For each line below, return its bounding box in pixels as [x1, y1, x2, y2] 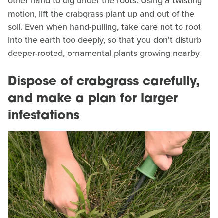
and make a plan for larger [8, 92, 178, 105]
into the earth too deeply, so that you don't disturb [8, 33, 201, 46]
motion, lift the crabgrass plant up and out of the [8, 7, 194, 20]
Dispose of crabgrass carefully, [8, 75, 199, 88]
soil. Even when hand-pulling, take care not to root [8, 20, 201, 33]
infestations [8, 109, 79, 122]
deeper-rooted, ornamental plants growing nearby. [8, 46, 201, 59]
